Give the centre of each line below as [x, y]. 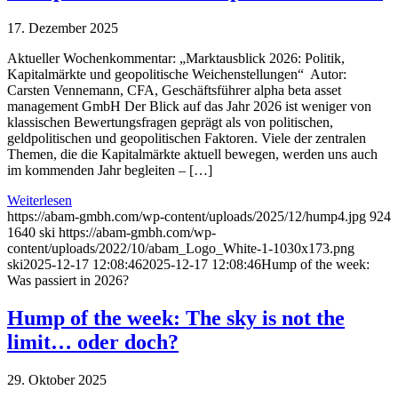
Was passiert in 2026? [68, 281]
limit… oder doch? [93, 342]
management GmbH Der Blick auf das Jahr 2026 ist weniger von [189, 107]
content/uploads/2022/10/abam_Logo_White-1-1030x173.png [181, 249]
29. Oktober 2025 [57, 380]
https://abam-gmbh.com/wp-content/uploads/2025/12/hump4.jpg [187, 217]
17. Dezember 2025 [63, 28]
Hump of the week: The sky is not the [176, 318]
